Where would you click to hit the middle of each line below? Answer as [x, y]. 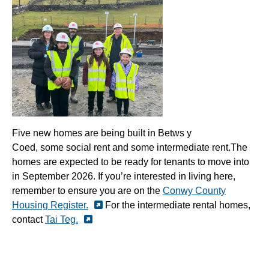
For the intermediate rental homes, [177, 205]
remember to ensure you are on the [87, 190]
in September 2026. [54, 176]
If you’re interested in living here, [165, 176]
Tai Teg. [62, 219]
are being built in [120, 133]
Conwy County [194, 190]
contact [29, 219]
